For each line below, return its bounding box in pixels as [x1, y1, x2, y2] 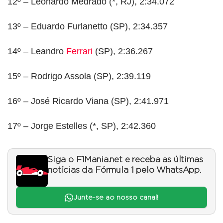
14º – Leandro [7, 46, 66, 57]
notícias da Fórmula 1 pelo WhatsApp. [48, 166, 201, 175]
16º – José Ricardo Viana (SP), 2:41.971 [7, 96, 169, 107]
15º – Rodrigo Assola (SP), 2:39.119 [7, 71, 151, 82]
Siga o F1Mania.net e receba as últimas [48, 156, 203, 164]
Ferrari [66, 46, 93, 57]
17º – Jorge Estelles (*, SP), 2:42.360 [7, 121, 156, 131]
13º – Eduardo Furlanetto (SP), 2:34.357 [7, 21, 168, 32]
